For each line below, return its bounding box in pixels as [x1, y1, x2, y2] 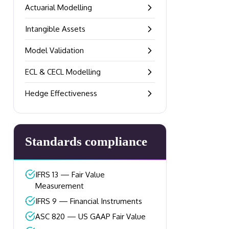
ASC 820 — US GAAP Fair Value [35, 212, 146, 221]
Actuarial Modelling [25, 3, 92, 12]
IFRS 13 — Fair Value [35, 170, 105, 179]
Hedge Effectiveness [25, 88, 97, 98]
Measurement [35, 181, 84, 191]
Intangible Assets [25, 24, 85, 34]
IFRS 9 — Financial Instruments [35, 196, 142, 206]
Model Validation [25, 45, 84, 55]
